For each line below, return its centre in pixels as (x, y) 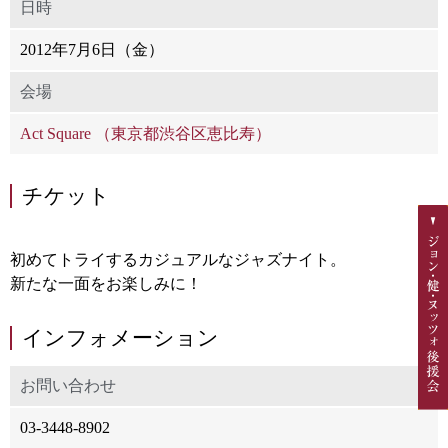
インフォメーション (120, 337)
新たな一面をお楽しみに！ (106, 283)
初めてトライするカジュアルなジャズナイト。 (178, 259)
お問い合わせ (68, 385)
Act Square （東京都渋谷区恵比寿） (145, 133)
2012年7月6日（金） (92, 49)
